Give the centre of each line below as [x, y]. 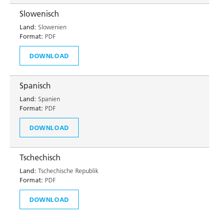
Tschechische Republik [67, 171]
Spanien [48, 99]
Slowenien [51, 27]
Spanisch [35, 86]
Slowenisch [39, 14]
